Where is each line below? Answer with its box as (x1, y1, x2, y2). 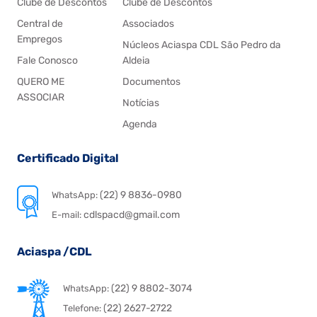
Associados (122, 18, 174, 30)
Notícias (122, 97, 159, 110)
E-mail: (52, 209, 82, 221)
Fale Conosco (17, 54, 78, 67)
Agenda (122, 118, 157, 131)
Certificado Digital (17, 151, 119, 166)
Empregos (17, 33, 62, 46)
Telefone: (63, 303, 104, 314)
